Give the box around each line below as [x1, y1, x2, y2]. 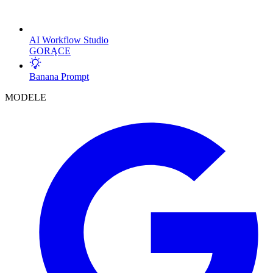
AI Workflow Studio [29, 35, 108, 45]
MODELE [5, 92, 46, 102]
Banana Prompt [29, 71, 89, 82]
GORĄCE [29, 46, 71, 56]
